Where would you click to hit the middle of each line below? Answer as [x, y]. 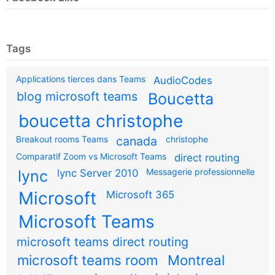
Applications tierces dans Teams [81, 79]
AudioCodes [183, 80]
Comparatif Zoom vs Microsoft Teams [91, 156]
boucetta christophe [100, 121]
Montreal [196, 260]
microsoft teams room [88, 260]
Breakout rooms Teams [62, 139]
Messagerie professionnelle [200, 171]
